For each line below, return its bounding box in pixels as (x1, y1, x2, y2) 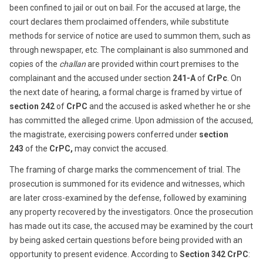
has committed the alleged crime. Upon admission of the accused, (9, 116, 253, 125)
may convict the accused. (73, 144, 168, 153)
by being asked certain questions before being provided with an (9, 235, 242, 245)
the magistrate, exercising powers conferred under (9, 130, 199, 139)
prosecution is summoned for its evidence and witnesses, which (9, 179, 245, 188)
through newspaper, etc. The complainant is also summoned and (9, 45, 248, 55)
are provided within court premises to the (86, 59, 239, 69)
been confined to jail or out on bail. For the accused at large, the (9, 3, 241, 12)
